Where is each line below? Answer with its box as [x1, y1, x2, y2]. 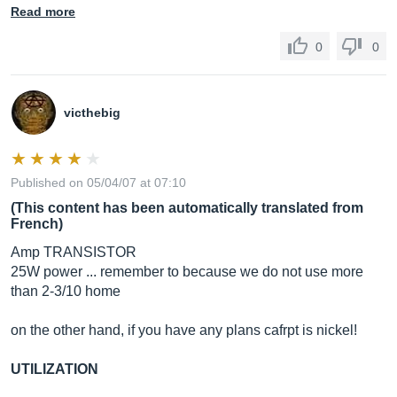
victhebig [64, 105, 121, 120]
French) [11, 216, 63, 231]
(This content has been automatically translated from [11, 200, 363, 215]
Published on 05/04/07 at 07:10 [11, 175, 186, 190]
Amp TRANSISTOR [11, 245, 136, 260]
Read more [11, 4, 75, 19]
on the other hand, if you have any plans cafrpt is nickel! [11, 323, 357, 338]
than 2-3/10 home [11, 284, 121, 299]
